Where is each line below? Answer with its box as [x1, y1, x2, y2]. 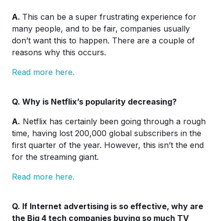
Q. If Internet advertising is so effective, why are [12, 201, 203, 211]
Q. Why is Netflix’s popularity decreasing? [12, 97, 177, 107]
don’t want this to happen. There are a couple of [12, 36, 195, 45]
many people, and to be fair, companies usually [12, 24, 190, 34]
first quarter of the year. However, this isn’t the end [12, 140, 204, 150]
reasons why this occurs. [12, 47, 106, 57]
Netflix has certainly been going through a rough [20, 116, 206, 126]
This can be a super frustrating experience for [22, 12, 196, 22]
